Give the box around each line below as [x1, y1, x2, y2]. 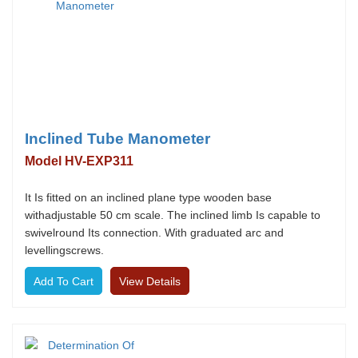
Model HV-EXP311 [25, 154, 133, 168]
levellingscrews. [25, 244, 104, 257]
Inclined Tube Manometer [25, 130, 210, 147]
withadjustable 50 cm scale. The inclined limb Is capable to [25, 209, 320, 221]
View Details [119, 275, 181, 288]
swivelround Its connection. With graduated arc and [25, 226, 284, 239]
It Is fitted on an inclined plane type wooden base [25, 191, 272, 204]
